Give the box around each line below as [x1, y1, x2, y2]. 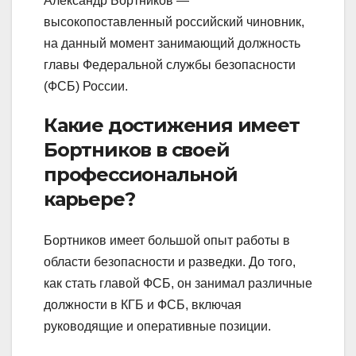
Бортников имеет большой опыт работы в [44, 233, 290, 247]
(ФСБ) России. [44, 79, 128, 94]
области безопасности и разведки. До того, [44, 254, 296, 269]
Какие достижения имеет [44, 114, 300, 137]
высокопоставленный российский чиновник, [44, 15, 304, 29]
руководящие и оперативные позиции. [44, 319, 271, 333]
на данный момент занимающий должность [44, 37, 300, 51]
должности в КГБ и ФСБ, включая [44, 297, 242, 311]
